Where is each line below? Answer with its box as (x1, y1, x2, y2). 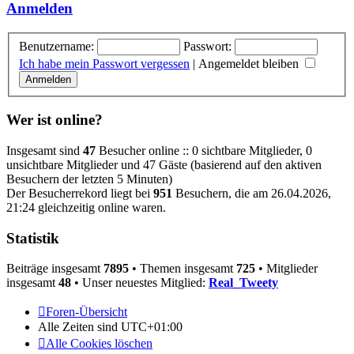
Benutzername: (19, 39, 94, 53)
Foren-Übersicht (46, 305, 127, 319)
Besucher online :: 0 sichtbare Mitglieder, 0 (96, 143, 312, 157)
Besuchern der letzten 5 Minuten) (6, 171, 172, 186)
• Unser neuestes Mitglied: (71, 276, 209, 290)
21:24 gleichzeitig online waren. (6, 200, 166, 214)
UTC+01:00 (121, 320, 183, 334)
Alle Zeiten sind (38, 320, 121, 334)
